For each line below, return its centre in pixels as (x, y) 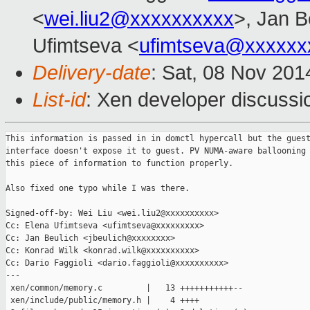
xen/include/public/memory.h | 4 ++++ (102, 301)
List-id (59, 100)
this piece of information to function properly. (119, 164)
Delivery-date (92, 73)
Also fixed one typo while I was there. (98, 189)
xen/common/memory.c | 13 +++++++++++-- (124, 288)
